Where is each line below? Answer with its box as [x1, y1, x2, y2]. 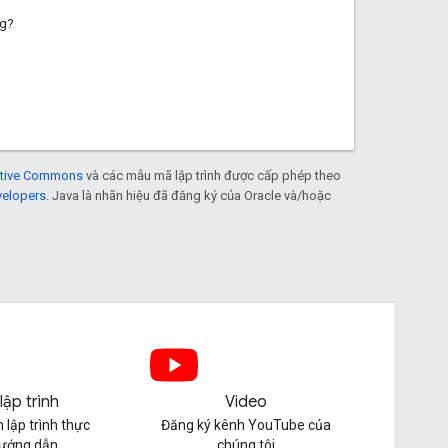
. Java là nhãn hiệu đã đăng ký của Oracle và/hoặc [46, 187, 331, 203]
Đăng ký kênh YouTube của [160, 417, 331, 433]
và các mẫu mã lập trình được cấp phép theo [83, 167, 341, 183]
